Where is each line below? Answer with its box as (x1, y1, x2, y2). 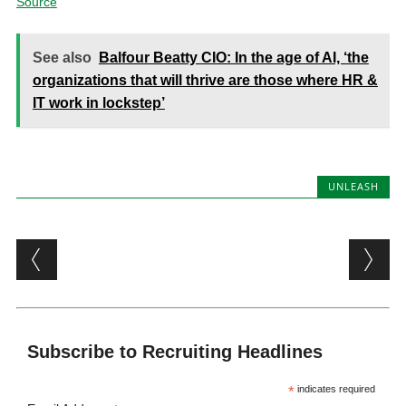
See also (32, 50, 92, 65)
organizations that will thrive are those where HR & (32, 72, 378, 88)
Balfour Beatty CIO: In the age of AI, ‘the (98, 50, 369, 65)
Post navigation (15, 236, 250, 271)
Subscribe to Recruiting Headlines (27, 342, 324, 362)
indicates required (295, 383, 376, 394)
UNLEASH (328, 179, 380, 193)
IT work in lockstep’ (32, 95, 165, 111)
